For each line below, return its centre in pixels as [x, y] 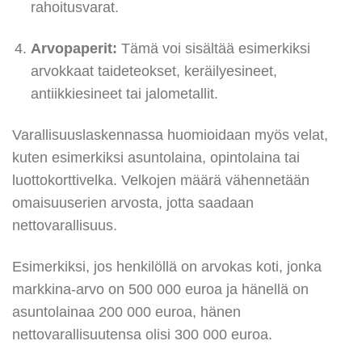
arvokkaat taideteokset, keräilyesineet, [154, 72]
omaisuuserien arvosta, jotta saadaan [133, 202]
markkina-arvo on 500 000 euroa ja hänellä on [160, 289]
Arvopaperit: [74, 49]
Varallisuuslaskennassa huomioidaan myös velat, [170, 135]
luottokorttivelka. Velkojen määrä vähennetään [161, 180]
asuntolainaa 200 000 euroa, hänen [126, 311]
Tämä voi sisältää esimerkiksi [213, 49]
